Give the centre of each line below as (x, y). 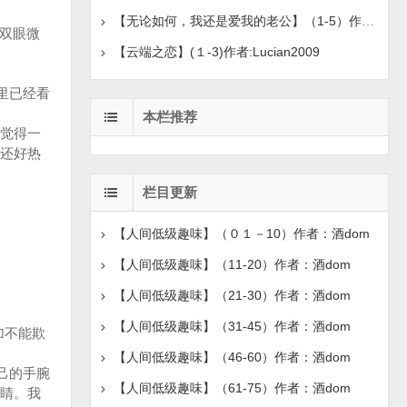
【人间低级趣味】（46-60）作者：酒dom (232, 357)
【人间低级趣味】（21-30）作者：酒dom (232, 295)
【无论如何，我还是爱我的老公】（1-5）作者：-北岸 (367, 21)
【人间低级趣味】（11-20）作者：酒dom (232, 264)
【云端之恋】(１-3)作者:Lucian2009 (216, 52)
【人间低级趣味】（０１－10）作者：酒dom (241, 233)
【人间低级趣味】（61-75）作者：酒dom (232, 388)
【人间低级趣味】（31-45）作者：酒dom (232, 326)
